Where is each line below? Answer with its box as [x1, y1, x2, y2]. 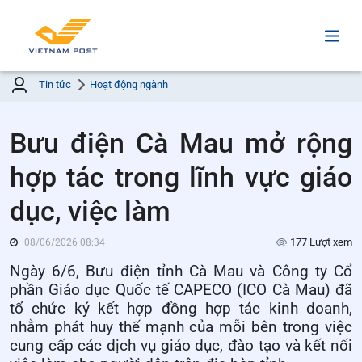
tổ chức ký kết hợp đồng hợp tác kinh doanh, [10, 300, 352, 318]
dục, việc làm [10, 195, 170, 228]
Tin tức [39, 78, 71, 91]
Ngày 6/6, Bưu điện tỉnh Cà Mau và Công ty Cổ [10, 263, 352, 281]
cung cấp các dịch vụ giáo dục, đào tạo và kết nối [10, 337, 352, 356]
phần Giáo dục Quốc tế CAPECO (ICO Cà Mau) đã [10, 281, 352, 300]
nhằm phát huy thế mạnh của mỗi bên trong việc [10, 318, 352, 337]
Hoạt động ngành [90, 78, 168, 91]
